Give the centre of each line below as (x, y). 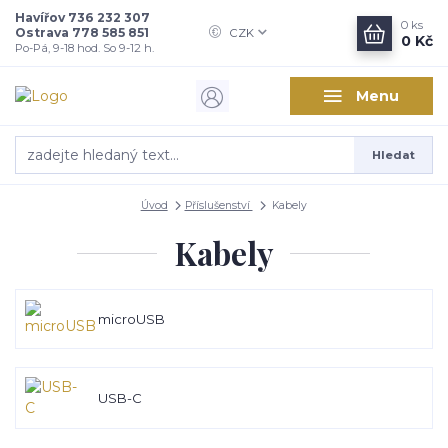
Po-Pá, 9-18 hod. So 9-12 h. (84, 48)
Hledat (393, 154)
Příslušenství (218, 205)
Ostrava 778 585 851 (82, 32)
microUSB (131, 318)
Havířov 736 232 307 (82, 17)
